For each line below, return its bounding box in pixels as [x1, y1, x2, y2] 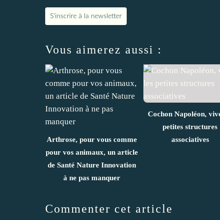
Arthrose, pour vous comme [47, 135, 137, 143]
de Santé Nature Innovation [48, 161, 136, 169]
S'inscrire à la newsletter [50, 12, 122, 20]
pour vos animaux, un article [46, 148, 138, 156]
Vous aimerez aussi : [45, 43, 162, 56]
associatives [171, 135, 209, 143]
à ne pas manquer [63, 173, 120, 182]
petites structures [163, 122, 218, 131]
